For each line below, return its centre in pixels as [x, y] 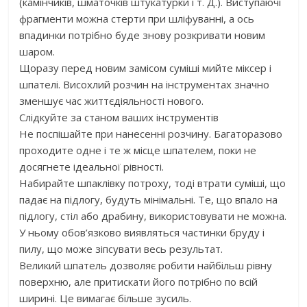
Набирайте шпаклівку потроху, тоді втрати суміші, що [153, 183]
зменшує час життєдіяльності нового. [112, 100]
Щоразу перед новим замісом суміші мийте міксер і [146, 67]
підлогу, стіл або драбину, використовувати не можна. [153, 216]
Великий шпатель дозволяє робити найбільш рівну [146, 265]
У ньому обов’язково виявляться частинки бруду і [142, 232]
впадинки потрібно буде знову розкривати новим [143, 35]
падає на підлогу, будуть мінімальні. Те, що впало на [149, 199]
